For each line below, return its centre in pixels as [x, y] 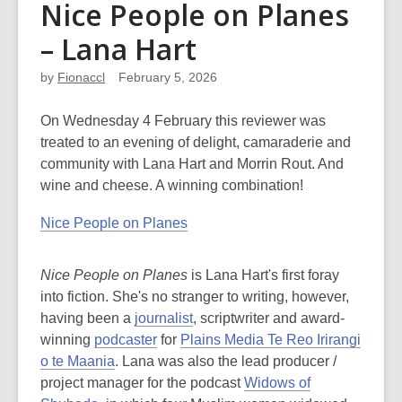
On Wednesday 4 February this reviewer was [183, 121]
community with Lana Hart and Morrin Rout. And [192, 164]
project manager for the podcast [142, 383]
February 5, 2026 [168, 77]
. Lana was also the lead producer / [226, 361]
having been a [87, 318]
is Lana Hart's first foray [263, 275]
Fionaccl [81, 77]
